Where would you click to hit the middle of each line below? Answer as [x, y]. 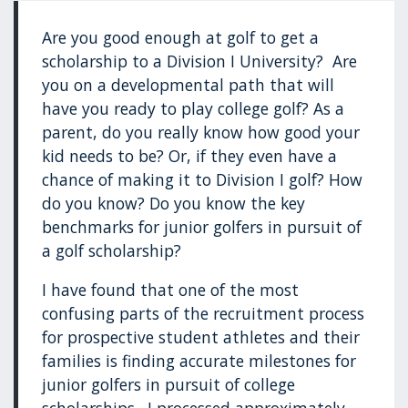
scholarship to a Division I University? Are [200, 61]
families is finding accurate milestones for [199, 361]
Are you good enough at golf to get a [181, 37]
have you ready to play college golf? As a [194, 108]
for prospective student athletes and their [201, 337]
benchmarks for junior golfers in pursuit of [202, 226]
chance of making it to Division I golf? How [203, 179]
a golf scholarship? [112, 250]
